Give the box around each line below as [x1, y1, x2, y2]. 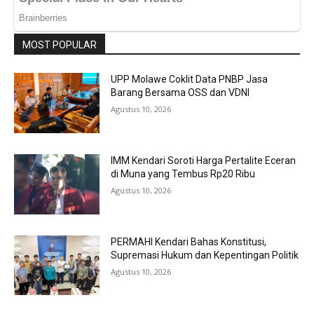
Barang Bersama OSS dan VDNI [111, 87, 250, 99]
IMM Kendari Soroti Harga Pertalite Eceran [111, 155, 296, 167]
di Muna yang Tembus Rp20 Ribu [111, 168, 256, 180]
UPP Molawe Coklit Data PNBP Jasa [111, 74, 268, 86]
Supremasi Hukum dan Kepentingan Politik [111, 249, 299, 261]
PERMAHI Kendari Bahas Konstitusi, [111, 235, 267, 247]
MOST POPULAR [22, 39, 97, 51]
